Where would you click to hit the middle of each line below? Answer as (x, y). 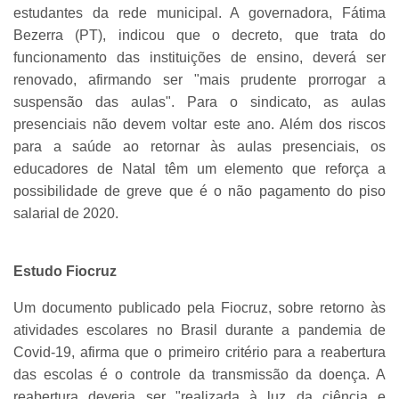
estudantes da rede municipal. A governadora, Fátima (199, 12)
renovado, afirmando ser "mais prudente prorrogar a (199, 79)
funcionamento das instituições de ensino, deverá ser (199, 57)
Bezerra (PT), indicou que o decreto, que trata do (199, 35)
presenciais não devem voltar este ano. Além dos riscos (199, 124)
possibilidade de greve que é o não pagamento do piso (199, 191)
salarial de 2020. (66, 213)
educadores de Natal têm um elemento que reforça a (199, 168)
